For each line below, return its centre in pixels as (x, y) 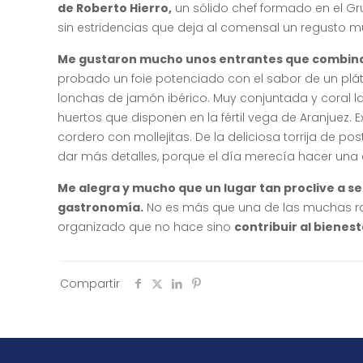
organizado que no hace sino (146, 226)
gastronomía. (101, 207)
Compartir (90, 283)
